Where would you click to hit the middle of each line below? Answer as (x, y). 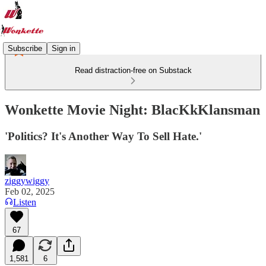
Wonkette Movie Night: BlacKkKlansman (132, 110)
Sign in (64, 48)
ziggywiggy (27, 180)
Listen (25, 202)
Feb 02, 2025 (30, 191)
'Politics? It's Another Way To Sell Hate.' (103, 136)
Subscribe (25, 48)
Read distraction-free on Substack (133, 70)
